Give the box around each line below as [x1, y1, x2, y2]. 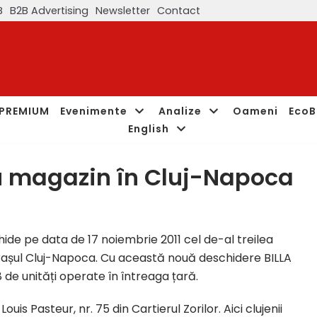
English [127, 121, 169, 136]
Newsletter [96, 3, 150, 18]
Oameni [233, 103, 278, 118]
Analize [158, 103, 202, 118]
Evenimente [60, 103, 127, 118]
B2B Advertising [10, 3, 88, 18]
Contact [157, 3, 200, 18]
